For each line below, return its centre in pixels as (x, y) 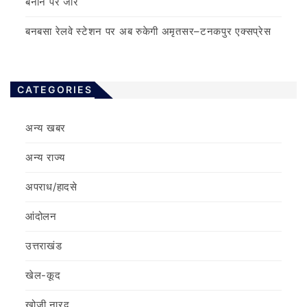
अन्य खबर (46, 128)
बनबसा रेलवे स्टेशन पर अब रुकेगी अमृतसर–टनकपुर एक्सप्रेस (148, 32)
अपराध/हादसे (51, 187)
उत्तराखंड (44, 246)
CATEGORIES (55, 90)
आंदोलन (41, 217)
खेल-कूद (43, 275)
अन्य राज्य (45, 158)
